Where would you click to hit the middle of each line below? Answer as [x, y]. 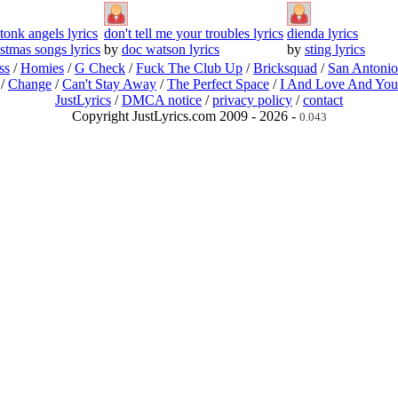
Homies [42, 68]
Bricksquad [285, 68]
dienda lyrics [322, 33]
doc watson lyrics [171, 49]
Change [30, 84]
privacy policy [252, 99]
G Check [100, 68]
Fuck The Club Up [189, 68]
